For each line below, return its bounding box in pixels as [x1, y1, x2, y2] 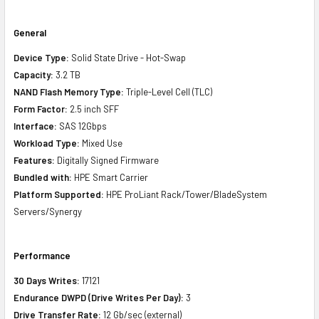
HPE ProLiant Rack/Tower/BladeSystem [104, 188, 267, 200]
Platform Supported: [14, 188, 104, 200]
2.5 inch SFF [68, 103, 119, 115]
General [14, 26, 46, 38]
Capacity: [14, 68, 53, 80]
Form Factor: [14, 103, 68, 115]
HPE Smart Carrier [72, 171, 148, 183]
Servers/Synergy [14, 205, 82, 217]
